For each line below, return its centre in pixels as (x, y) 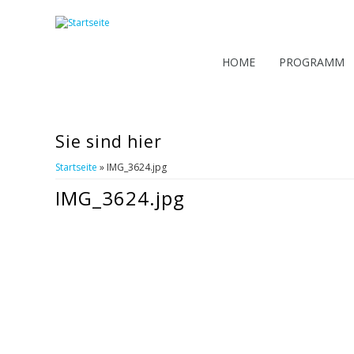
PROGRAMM (312, 62)
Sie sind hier (109, 141)
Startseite (76, 167)
